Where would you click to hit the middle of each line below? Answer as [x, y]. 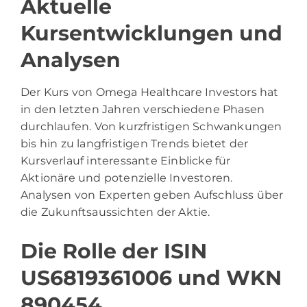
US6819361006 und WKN [151, 278]
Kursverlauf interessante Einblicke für [126, 161]
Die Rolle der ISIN [114, 251]
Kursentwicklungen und [151, 34]
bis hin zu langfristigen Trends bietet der [135, 144]
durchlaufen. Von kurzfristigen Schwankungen [151, 127]
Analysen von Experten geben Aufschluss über [152, 195]
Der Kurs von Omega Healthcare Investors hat [150, 93]
